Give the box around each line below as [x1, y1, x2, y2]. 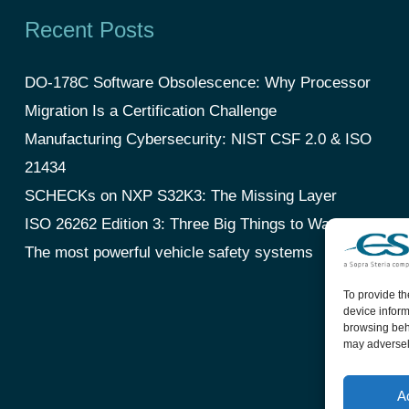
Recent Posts [25, 16, 155, 42]
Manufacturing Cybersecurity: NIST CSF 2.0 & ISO [25, 130, 372, 148]
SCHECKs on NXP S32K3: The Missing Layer [25, 186, 338, 204]
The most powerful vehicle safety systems [25, 243, 314, 261]
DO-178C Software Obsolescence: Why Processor [25, 73, 372, 91]
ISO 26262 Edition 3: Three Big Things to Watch [25, 215, 351, 233]
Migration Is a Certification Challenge [25, 101, 278, 120]
